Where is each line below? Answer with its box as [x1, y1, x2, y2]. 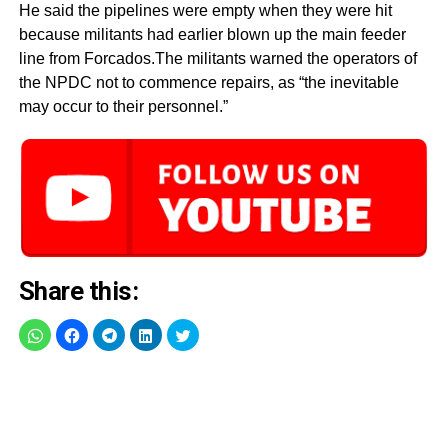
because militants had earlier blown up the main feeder [18, 26, 406, 44]
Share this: [18, 275, 139, 306]
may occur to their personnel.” [18, 98, 228, 116]
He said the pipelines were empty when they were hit [18, 2, 392, 20]
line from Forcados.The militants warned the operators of [18, 50, 417, 68]
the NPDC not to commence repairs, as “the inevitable [18, 74, 399, 92]
